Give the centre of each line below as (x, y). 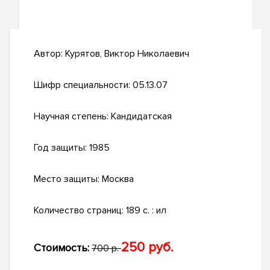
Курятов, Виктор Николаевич (127, 54)
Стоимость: (61, 248)
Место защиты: (68, 179)
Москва (118, 179)
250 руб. (147, 248)
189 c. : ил (146, 211)
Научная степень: (72, 117)
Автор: (49, 54)
